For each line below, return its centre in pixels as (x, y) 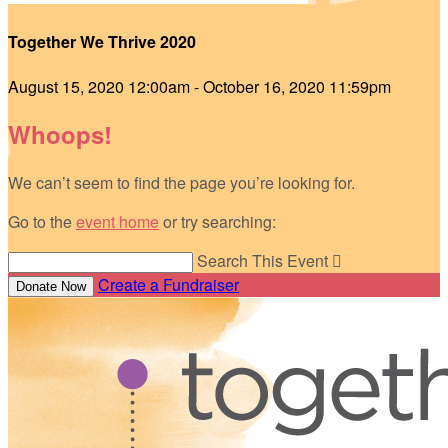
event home (117, 222)
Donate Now (51, 287)
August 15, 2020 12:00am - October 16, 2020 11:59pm (199, 86)
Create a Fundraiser (168, 285)
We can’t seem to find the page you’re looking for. (181, 183)
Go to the (42, 222)
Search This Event (262, 261)
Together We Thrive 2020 (102, 42)
